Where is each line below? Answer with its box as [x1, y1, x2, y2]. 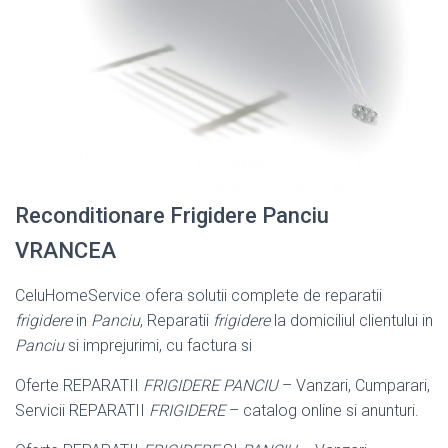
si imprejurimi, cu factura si [64, 335, 252, 355]
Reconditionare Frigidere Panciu [15, 202, 329, 228]
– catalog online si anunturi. [225, 400, 419, 420]
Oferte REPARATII [15, 375, 143, 395]
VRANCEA [15, 237, 116, 263]
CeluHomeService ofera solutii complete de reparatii [15, 285, 382, 305]
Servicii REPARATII [15, 400, 149, 420]
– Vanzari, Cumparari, [278, 375, 430, 395]
